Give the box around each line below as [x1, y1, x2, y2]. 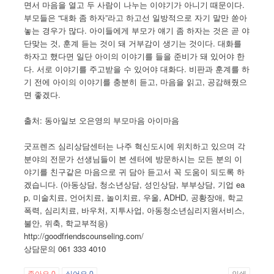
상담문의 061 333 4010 [24, 242, 106, 254]
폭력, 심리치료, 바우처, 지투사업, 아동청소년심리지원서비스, [24, 204, 245, 216]
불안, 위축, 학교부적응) [24, 217, 108, 229]
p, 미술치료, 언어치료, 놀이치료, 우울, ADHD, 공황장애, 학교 [24, 191, 244, 203]
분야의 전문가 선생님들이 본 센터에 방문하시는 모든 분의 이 [24, 152, 243, 165]
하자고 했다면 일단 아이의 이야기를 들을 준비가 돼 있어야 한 [24, 50, 245, 62]
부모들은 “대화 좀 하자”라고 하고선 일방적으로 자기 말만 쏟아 [24, 11, 248, 23]
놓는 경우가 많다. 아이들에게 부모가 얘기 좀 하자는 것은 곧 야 [24, 24, 250, 36]
